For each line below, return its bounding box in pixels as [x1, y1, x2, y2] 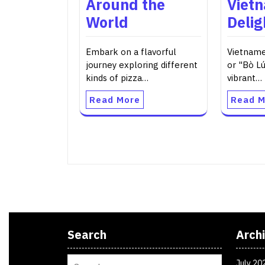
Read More [89, 93, 140, 105]
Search [67, 227, 106, 243]
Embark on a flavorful [86, 46, 176, 57]
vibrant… [227, 72, 263, 83]
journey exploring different [86, 59, 198, 70]
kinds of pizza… [86, 72, 148, 83]
